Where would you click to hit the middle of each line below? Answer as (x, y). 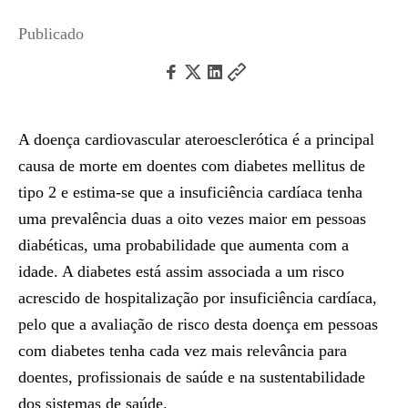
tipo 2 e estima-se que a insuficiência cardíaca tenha (190, 192)
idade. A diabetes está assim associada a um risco (181, 271)
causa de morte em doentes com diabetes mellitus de (192, 166)
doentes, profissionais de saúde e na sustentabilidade (192, 377)
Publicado (51, 34)
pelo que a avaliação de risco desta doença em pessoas (198, 324)
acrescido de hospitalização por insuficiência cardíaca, (198, 298)
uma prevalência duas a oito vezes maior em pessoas (192, 219)
